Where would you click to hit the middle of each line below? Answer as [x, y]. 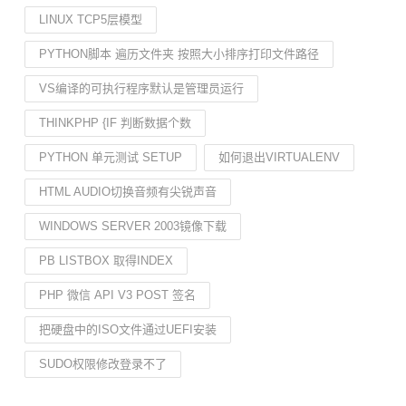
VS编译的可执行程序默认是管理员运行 [141, 88]
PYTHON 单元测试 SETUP [111, 157]
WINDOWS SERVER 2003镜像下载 [133, 226]
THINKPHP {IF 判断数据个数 [115, 123]
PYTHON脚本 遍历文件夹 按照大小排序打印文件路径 [179, 54]
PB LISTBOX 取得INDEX [106, 261]
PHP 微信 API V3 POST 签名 [117, 295]
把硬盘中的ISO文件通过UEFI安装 [128, 329]
